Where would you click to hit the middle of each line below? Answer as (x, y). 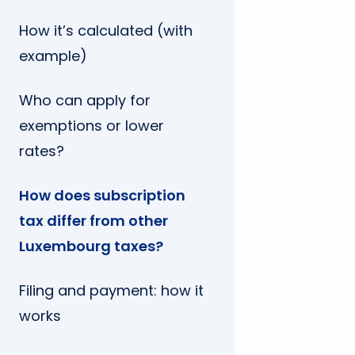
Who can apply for (85, 100)
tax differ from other (94, 221)
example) (53, 56)
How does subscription (102, 195)
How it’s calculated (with (106, 31)
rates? (42, 151)
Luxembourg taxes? (91, 246)
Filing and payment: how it (111, 290)
